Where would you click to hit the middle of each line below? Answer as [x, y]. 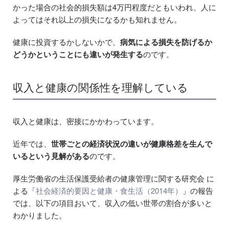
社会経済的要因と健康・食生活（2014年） [109, 191]
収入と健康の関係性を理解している [100, 87]
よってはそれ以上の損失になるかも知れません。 [97, 19]
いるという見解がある [51, 156]
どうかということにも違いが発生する [78, 54]
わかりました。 [40, 215]
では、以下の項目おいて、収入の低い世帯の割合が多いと [112, 203]
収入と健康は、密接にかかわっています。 [86, 121]
